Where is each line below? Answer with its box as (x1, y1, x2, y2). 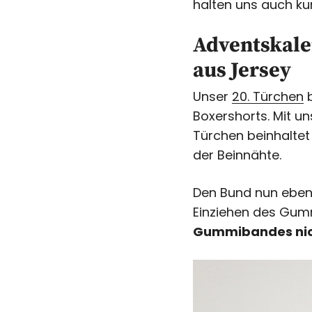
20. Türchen (232, 88, 304, 105)
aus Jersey (193, 57, 291, 84)
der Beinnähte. (193, 146, 281, 164)
